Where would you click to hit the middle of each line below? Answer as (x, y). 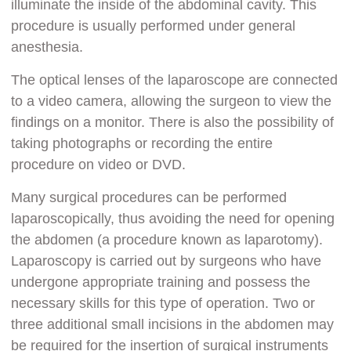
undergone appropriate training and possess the (161, 282)
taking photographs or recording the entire (142, 143)
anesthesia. (47, 47)
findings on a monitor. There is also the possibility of (173, 122)
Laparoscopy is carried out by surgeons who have (166, 261)
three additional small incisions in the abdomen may (173, 324)
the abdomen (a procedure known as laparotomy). (167, 239)
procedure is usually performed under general (154, 25)
